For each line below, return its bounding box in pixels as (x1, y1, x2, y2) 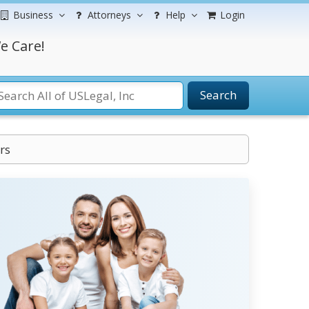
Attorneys (88, 8, 131, 21)
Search (200, 87, 237, 103)
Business (13, 8, 53, 21)
